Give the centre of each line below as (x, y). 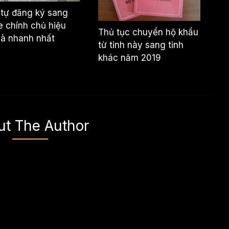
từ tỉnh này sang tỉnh (141, 45)
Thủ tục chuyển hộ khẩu (148, 32)
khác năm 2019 (130, 58)
